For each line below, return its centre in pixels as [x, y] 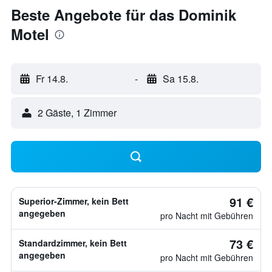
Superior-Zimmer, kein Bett [74, 201]
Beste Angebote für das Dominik [124, 15]
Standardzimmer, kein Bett [73, 243]
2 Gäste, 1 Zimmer [77, 113]
